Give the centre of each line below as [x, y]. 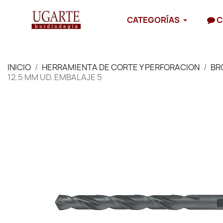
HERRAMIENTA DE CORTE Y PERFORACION [121, 67]
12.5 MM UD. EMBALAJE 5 [55, 77]
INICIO [19, 67]
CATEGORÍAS [154, 20]
